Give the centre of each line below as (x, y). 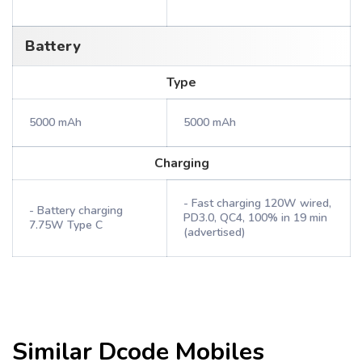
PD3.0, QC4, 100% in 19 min (255, 218)
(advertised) (215, 232)
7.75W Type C (66, 225)
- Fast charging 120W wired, (257, 203)
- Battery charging (76, 210)
